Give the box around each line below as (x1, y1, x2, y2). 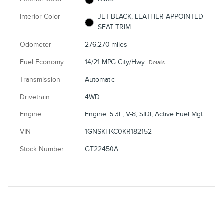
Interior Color (20, 12, 60, 21)
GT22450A (85, 145, 119, 154)
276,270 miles (85, 40, 128, 49)
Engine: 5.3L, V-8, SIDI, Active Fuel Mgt (85, 110, 203, 119)
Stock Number (20, 145, 64, 154)
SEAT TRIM (97, 23, 131, 32)
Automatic (85, 75, 115, 84)
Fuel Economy (20, 58, 64, 67)
